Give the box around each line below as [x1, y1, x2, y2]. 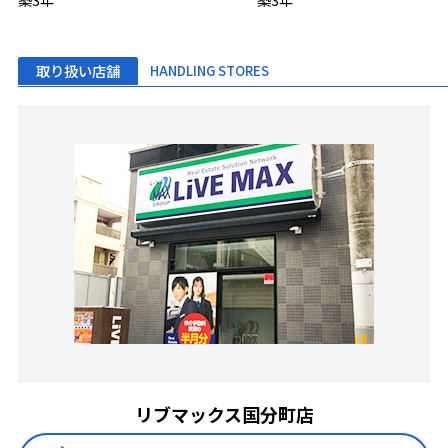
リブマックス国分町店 [134, 400, 314, 427]
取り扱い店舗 [35, 60, 120, 82]
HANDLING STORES [149, 61, 269, 81]
